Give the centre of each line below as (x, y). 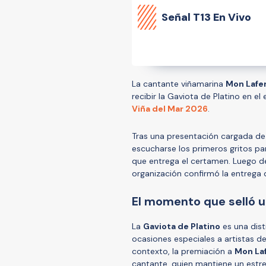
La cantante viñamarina (179, 83)
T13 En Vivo (222, 17)
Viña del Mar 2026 (170, 108)
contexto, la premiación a (183, 251)
